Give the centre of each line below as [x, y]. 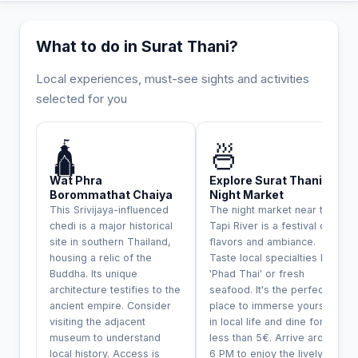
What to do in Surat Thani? [137, 46]
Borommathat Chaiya [111, 194]
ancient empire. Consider [110, 305]
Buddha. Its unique [93, 273]
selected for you [82, 98]
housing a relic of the [101, 257]
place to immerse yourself [273, 305]
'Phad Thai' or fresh [257, 273]
